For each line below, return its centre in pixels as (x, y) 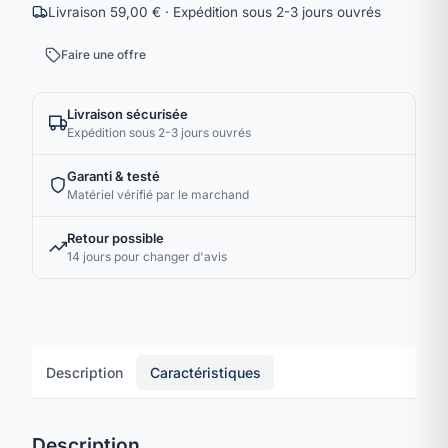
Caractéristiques (205, 372)
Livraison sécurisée (127, 113)
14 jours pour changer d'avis (147, 256)
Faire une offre (103, 54)
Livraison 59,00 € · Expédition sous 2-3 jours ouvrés (214, 11)
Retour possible (115, 237)
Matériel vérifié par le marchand (158, 194)
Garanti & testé (113, 175)
